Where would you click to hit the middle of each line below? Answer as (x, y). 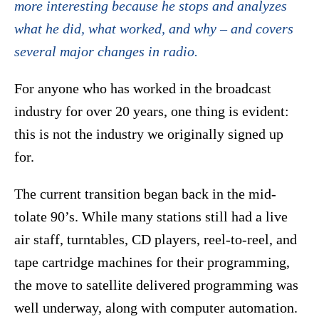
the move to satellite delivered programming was (156, 285)
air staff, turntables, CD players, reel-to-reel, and (156, 240)
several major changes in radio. (106, 52)
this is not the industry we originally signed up (149, 134)
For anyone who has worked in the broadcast (143, 89)
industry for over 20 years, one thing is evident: (152, 111)
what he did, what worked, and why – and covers (154, 29)
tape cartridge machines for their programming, (152, 262)
